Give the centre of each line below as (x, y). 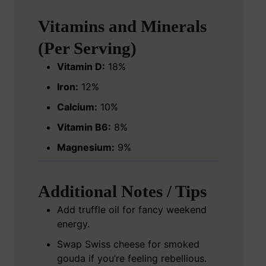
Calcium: (77, 107)
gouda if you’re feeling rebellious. (132, 259)
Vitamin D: (81, 67)
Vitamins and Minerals (122, 26)
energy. (73, 224)
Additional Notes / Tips (122, 191)
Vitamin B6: (84, 127)
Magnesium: (86, 148)
